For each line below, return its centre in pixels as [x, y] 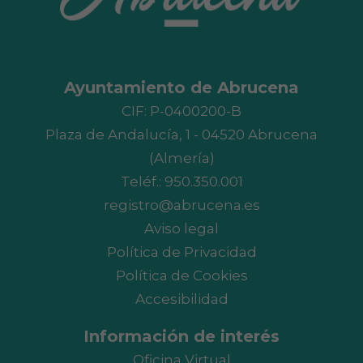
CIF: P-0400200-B [181, 111]
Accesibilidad [181, 299]
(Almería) [181, 158]
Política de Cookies [181, 276]
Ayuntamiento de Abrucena [181, 88]
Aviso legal [181, 229]
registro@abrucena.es [181, 205]
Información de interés [181, 337]
